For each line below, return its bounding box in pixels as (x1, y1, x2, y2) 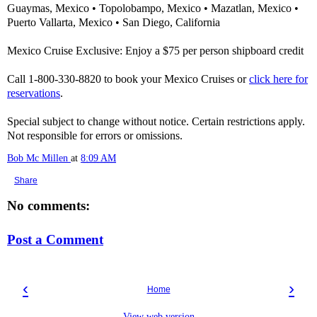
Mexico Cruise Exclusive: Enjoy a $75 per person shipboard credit (7, 45, 304, 57)
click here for (249, 73, 308, 85)
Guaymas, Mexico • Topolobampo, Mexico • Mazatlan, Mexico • (7, 2, 299, 14)
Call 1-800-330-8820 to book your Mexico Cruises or (7, 73, 249, 85)
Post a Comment (7, 231, 103, 247)
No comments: (7, 198, 90, 213)
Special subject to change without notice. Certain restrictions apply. (7, 115, 305, 127)
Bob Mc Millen (7, 152, 68, 163)
